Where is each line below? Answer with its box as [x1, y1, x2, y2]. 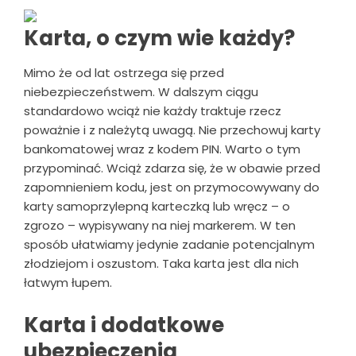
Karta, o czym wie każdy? [24, 23, 295, 52]
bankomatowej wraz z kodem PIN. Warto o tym [24, 140, 300, 157]
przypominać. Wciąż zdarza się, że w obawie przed [24, 159, 320, 176]
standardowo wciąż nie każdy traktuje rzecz [24, 102, 281, 119]
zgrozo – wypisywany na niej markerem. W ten [24, 216, 296, 234]
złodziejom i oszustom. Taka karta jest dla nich [24, 254, 299, 272]
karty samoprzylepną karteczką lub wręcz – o [24, 197, 290, 215]
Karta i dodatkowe [24, 310, 224, 339]
